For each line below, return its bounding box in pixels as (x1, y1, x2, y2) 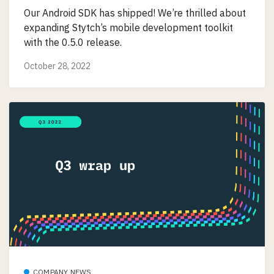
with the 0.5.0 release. (24, 35, 122, 48)
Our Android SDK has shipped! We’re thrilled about (24, 6, 246, 19)
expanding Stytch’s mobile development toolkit (24, 21, 233, 34)
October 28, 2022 (24, 61, 91, 72)
